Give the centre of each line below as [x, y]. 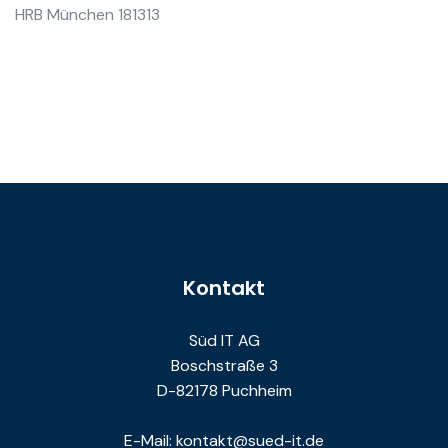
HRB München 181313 [87, 15]
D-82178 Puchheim [224, 391]
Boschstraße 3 [224, 366]
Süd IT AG [224, 341]
